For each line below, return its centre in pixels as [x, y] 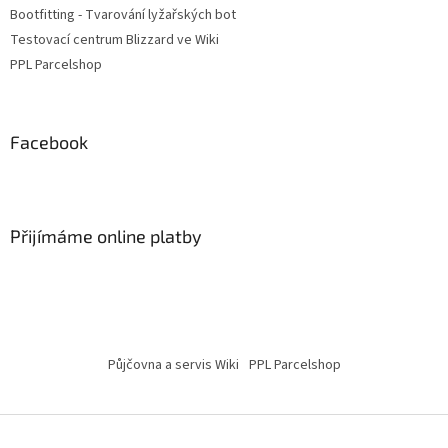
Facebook [49, 141]
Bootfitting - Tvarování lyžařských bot [123, 14]
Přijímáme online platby [106, 235]
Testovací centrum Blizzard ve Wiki [114, 39]
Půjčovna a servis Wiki [173, 364]
